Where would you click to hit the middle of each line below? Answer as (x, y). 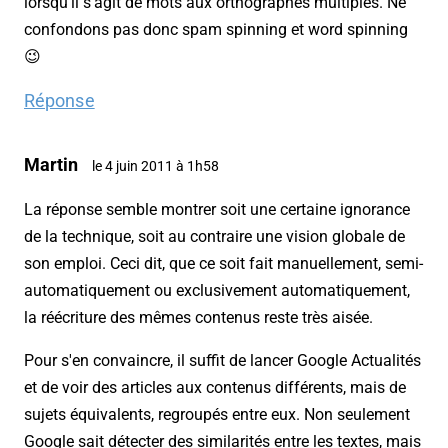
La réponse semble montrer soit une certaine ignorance (217, 210)
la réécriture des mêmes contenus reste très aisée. (198, 318)
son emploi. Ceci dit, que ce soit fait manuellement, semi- (223, 264)
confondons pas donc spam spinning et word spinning (216, 30)
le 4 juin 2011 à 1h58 (155, 166)
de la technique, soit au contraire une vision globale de (214, 237)
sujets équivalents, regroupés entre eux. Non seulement (217, 415)
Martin (51, 165)
